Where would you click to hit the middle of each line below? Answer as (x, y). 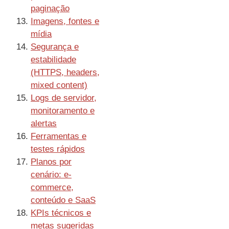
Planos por (51, 162)
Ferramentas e (59, 136)
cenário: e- (51, 175)
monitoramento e (63, 111)
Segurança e (55, 47)
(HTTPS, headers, (65, 73)
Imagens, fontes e (65, 21)
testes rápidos (58, 149)
